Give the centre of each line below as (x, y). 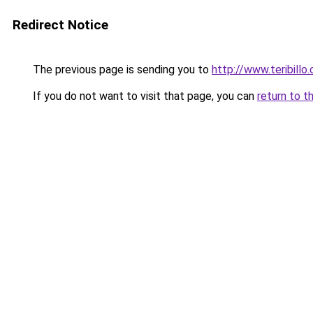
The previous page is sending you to (121, 70)
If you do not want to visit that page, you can (144, 96)
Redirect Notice (60, 25)
